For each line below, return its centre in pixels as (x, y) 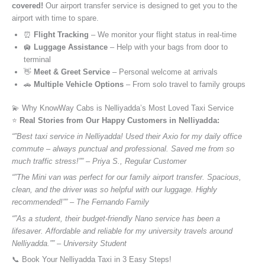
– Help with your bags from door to (168, 47)
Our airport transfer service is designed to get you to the (140, 6)
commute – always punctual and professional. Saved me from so (123, 149)
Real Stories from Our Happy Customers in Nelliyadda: (119, 120)
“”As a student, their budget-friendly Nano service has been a (116, 218)
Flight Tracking (61, 34)
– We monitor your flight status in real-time (163, 34)
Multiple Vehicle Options (79, 84)
